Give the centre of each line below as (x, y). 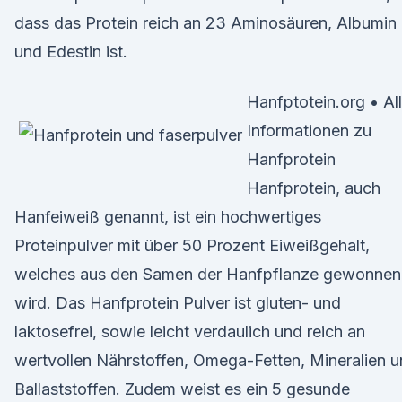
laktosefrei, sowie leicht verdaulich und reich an (190, 332)
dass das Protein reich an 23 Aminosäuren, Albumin (205, 23)
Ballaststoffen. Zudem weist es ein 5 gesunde (182, 389)
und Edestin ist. (71, 52)
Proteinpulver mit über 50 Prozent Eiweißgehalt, (192, 245)
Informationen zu (309, 131)
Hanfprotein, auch (314, 188)
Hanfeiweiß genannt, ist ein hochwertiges (168, 217)
